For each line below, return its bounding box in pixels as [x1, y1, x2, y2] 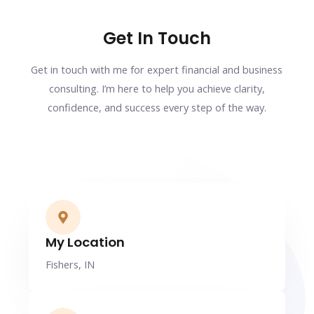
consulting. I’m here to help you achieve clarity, [48, 81, 265, 95]
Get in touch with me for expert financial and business [31, 62, 283, 76]
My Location [45, 233, 125, 252]
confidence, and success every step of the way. [47, 100, 266, 114]
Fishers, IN [45, 257, 95, 272]
